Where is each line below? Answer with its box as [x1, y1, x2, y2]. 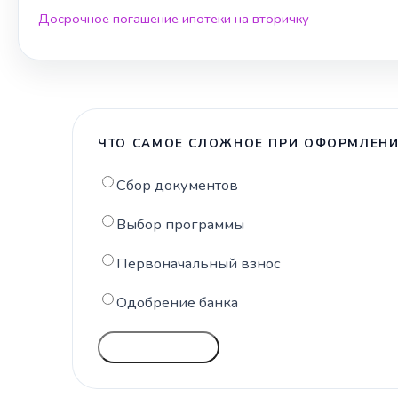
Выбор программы [116, 214, 245, 235]
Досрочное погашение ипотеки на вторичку [38, 10, 309, 28]
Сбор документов [116, 175, 239, 196]
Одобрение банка [116, 292, 239, 314]
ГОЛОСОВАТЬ [114, 340, 204, 355]
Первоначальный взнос [116, 253, 282, 275]
